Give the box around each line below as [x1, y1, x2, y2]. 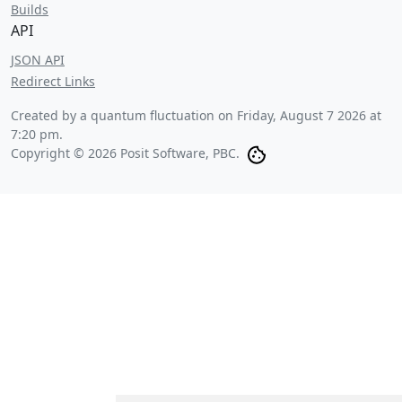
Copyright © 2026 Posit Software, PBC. [11, 144, 240, 162]
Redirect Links [11, 73, 95, 90]
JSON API [11, 51, 65, 68]
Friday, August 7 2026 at [237, 107, 381, 124]
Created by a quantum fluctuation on [11, 107, 237, 124]
